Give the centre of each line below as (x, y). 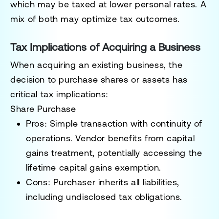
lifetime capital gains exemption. (94, 167)
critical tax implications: (59, 94)
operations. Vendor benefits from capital (110, 138)
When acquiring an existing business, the (97, 65)
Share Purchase (43, 109)
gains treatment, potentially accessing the (114, 153)
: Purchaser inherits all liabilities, (113, 182)
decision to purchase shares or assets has (99, 79)
